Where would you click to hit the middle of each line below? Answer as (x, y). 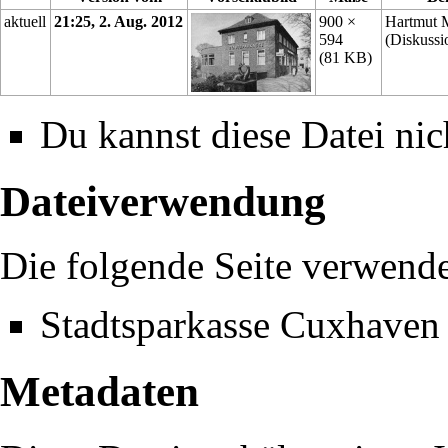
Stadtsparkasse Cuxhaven (240, 324)
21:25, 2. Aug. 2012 (119, 22)
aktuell (25, 22)
